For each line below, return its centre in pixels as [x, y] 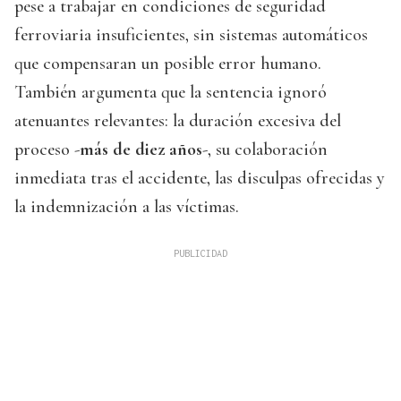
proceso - [47, 150]
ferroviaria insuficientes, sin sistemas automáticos [191, 35]
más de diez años [141, 150]
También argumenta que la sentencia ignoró [171, 93]
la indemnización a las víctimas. [127, 207]
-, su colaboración [265, 150]
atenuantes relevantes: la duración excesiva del [178, 121]
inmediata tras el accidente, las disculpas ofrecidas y [199, 179]
